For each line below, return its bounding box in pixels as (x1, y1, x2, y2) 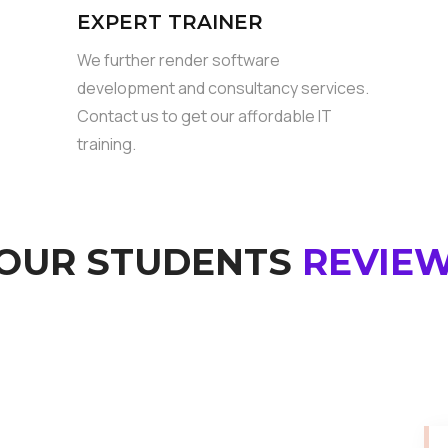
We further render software (77, 49, 281, 71)
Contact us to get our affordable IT (77, 105, 333, 127)
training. (77, 133, 137, 155)
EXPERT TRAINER (77, 10, 264, 34)
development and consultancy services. (77, 77, 370, 99)
